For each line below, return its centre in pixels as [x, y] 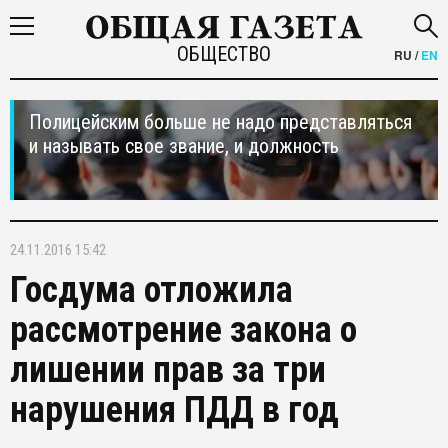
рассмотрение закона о [183, 330]
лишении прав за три [168, 370]
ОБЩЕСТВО [223, 54]
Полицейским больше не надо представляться [220, 122]
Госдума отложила [151, 290]
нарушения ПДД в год [174, 410]
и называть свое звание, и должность [184, 146]
